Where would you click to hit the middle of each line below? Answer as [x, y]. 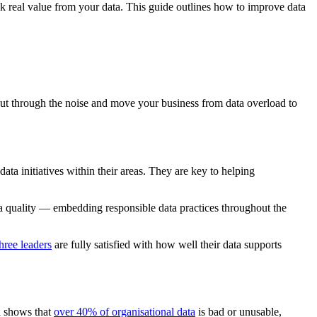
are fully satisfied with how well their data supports [167, 244]
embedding [78, 207]
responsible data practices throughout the [195, 207]
